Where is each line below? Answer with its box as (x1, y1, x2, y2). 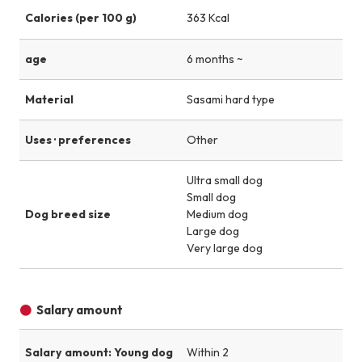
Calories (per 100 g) (24, 11, 137, 26)
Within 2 (186, 344, 229, 360)
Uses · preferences (24, 132, 131, 147)
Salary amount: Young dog (24, 344, 173, 360)
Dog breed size (24, 206, 111, 221)
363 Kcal (187, 11, 229, 26)
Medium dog (187, 206, 248, 221)
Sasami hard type (187, 91, 275, 107)
